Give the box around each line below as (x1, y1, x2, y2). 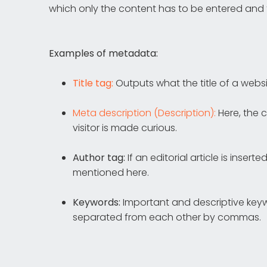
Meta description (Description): (73, 106, 216, 120)
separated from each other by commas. (73, 210, 261, 224)
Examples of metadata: (49, 46, 158, 60)
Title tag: (73, 76, 113, 90)
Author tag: (73, 151, 125, 164)
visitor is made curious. (73, 121, 177, 135)
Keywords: (73, 195, 120, 209)
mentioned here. (73, 166, 149, 179)
